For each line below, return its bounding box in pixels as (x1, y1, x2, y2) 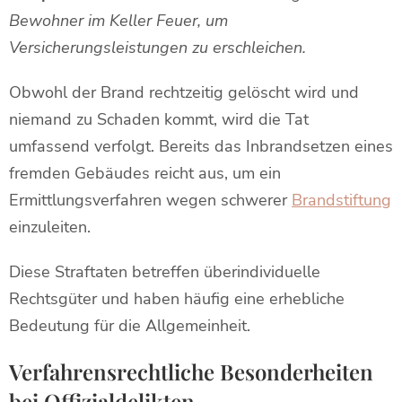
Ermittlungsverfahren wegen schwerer (9, 189, 292, 211)
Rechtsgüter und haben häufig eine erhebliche (9, 288, 345, 310)
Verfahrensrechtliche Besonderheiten (9, 357, 373, 386)
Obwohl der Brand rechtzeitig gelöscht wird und (9, 82, 359, 103)
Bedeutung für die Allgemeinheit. (9, 315, 250, 336)
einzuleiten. (9, 216, 91, 238)
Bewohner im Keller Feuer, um (9, 10, 228, 31)
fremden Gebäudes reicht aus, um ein (9, 162, 281, 184)
